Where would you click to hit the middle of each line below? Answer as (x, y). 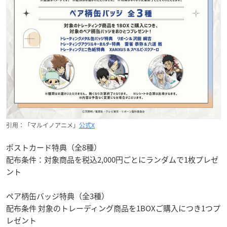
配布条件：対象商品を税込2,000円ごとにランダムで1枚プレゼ (112, 159)
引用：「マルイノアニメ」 (43, 125)
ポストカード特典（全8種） (54, 147)
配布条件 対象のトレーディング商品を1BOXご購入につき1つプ (113, 208)
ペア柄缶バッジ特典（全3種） (58, 196)
